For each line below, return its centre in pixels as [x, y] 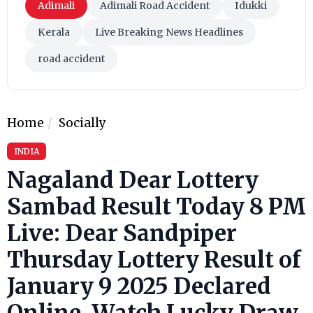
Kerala [54, 32]
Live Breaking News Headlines [169, 32]
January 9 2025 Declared [139, 286]
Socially [82, 123]
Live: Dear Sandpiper [122, 233]
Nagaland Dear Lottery [133, 180]
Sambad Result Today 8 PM [156, 206]
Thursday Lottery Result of [154, 260]
